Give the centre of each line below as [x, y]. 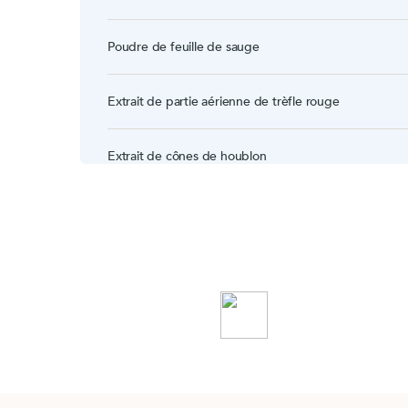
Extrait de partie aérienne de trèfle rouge [224, 102]
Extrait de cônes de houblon [187, 156]
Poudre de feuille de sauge [184, 47]
